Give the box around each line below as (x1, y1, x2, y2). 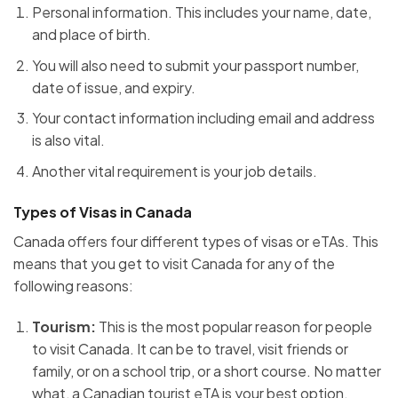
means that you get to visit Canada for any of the (13, 253, 335, 273)
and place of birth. (31, 25, 151, 44)
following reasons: (13, 275, 133, 295)
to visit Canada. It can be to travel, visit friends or (31, 338, 348, 358)
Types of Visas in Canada (13, 202, 197, 221)
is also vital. (31, 131, 105, 150)
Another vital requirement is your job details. (31, 161, 320, 180)
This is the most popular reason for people (95, 316, 372, 336)
